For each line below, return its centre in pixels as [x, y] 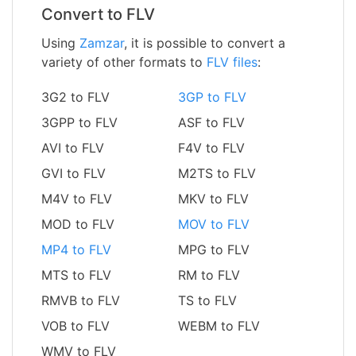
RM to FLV [209, 275]
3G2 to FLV [75, 97]
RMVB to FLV [81, 300]
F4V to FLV [211, 147]
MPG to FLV [214, 249]
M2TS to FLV [217, 173]
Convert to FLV [98, 14]
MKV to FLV [213, 198]
